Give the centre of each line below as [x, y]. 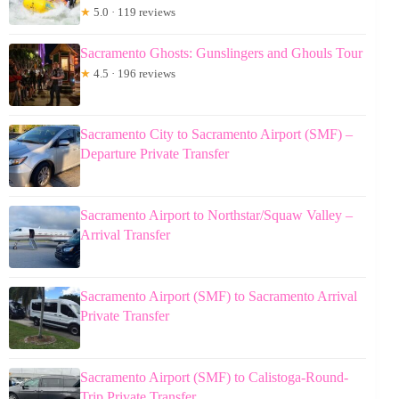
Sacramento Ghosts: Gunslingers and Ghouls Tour [221, 53]
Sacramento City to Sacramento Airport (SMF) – [216, 134]
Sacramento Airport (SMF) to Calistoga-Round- [214, 377]
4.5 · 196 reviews [133, 73]
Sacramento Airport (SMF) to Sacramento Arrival [219, 296]
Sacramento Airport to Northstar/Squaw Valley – [216, 215]
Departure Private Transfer [155, 153]
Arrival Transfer [125, 234]
